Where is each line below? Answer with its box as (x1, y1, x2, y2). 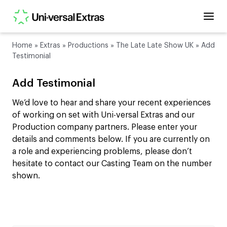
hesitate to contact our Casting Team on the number (12, 160, 212, 168)
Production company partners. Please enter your (12, 123, 197, 132)
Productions (68, 42, 108, 49)
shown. (12, 172, 40, 180)
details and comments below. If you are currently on (12, 135, 210, 144)
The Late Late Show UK (116, 42, 194, 49)
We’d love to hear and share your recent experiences (12, 99, 211, 107)
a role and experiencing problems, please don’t (12, 147, 192, 156)
